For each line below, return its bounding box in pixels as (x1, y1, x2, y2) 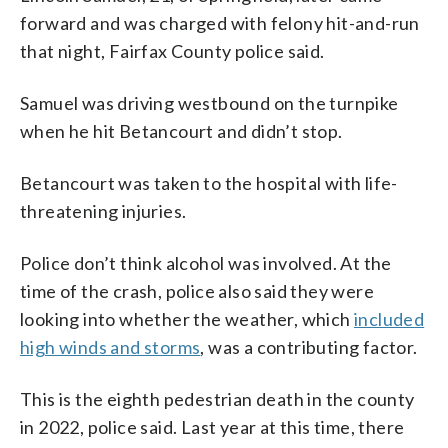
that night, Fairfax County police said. (20, 39, 325, 62)
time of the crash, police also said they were (20, 279, 374, 302)
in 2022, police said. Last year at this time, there (20, 415, 405, 438)
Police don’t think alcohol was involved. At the (20, 251, 392, 274)
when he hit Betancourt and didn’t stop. (20, 119, 343, 142)
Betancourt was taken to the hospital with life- (20, 171, 398, 194)
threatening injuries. (20, 199, 187, 222)
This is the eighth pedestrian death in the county (20, 387, 415, 410)
